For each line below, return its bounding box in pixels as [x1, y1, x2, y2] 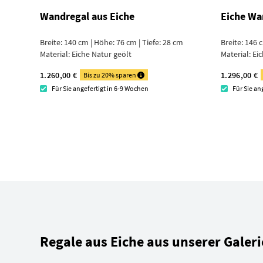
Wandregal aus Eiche [40, 9, 134, 23]
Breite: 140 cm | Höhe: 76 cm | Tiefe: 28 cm [40, 37, 183, 48]
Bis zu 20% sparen [83, 70, 138, 79]
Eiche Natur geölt [72, 49, 131, 59]
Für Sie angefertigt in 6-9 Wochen [52, 84, 149, 93]
